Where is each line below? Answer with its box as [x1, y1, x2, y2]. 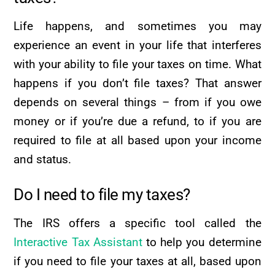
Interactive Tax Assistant [14, 234, 142, 249]
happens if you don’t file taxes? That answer [14, 76, 261, 91]
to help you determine [142, 234, 261, 249]
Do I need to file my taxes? [14, 185, 190, 204]
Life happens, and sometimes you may [14, 19, 261, 34]
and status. [14, 152, 72, 167]
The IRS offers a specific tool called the [14, 215, 261, 230]
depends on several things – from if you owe [14, 95, 261, 110]
